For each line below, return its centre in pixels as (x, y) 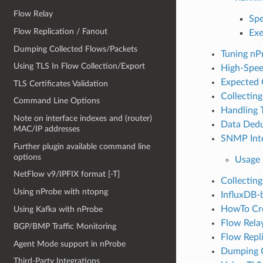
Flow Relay (33, 14)
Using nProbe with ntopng (61, 191)
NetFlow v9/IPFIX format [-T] (67, 174)
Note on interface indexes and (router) (83, 119)
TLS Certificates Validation (61, 83)
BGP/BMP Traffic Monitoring (65, 227)
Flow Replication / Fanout (61, 31)
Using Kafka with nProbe (58, 209)
